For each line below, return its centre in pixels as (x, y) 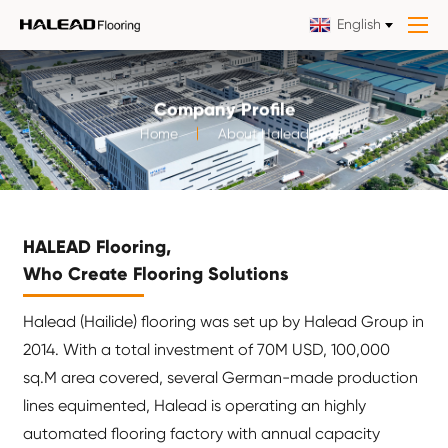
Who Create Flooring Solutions (156, 273)
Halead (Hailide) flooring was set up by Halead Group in (224, 321)
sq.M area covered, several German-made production (221, 377)
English (359, 24)
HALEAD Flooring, (97, 246)
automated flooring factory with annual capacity (202, 433)
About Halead (263, 133)
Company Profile (224, 109)
